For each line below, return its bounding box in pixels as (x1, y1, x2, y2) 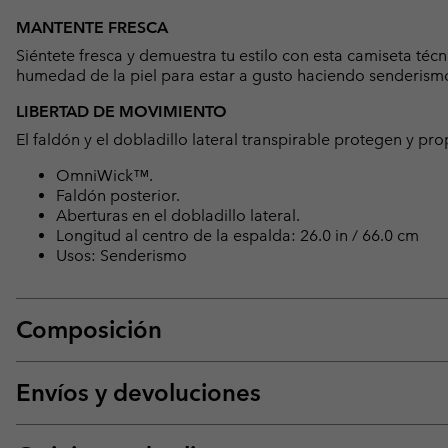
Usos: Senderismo (56, 246, 187, 266)
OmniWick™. (56, 166, 153, 186)
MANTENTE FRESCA (16, 18, 168, 38)
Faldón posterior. (56, 186, 180, 206)
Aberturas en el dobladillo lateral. (56, 206, 300, 226)
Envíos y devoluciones (16, 378, 261, 408)
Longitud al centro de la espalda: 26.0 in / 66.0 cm (56, 226, 419, 246)
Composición (16, 315, 162, 345)
